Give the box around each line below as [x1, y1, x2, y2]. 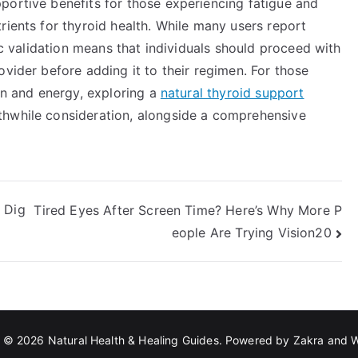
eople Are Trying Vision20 [171, 225, 332, 241]
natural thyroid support [160, 85, 304, 101]
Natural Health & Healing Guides [47, 333, 219, 348]
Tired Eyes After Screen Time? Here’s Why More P [34, 201, 342, 218]
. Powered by [218, 333, 293, 348]
